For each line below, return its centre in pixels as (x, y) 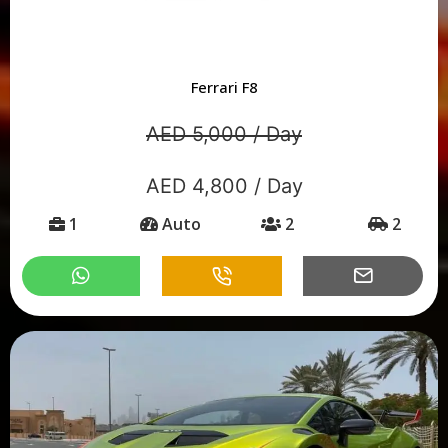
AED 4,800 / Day (224, 186)
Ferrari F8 (224, 87)
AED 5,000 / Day (224, 134)
